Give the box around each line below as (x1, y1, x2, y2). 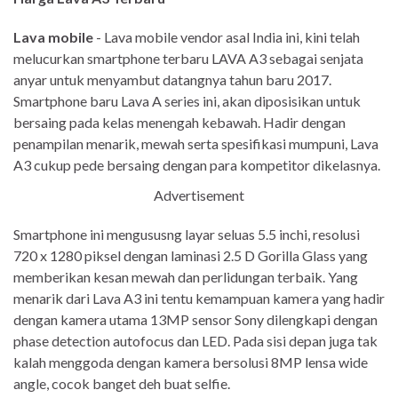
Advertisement (154, 187, 244, 204)
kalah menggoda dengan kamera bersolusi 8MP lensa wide (13, 354, 368, 371)
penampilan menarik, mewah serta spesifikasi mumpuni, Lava (13, 135, 378, 153)
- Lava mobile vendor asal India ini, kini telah (93, 28, 360, 46)
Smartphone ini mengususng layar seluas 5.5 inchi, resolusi (13, 226, 360, 243)
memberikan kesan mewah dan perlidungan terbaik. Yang (13, 268, 358, 286)
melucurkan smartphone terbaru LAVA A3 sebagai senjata (13, 50, 363, 68)
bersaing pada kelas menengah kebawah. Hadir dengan (13, 114, 346, 131)
